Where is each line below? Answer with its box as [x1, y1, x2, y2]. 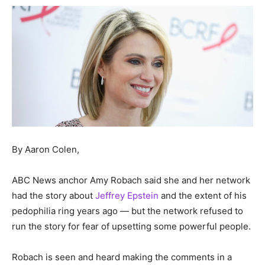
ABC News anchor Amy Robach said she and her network [12, 174, 250, 186]
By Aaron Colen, [12, 143, 79, 155]
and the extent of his [159, 189, 247, 201]
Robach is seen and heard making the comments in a [12, 251, 232, 263]
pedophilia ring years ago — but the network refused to [12, 205, 243, 216]
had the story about [12, 189, 95, 201]
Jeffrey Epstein [95, 189, 159, 201]
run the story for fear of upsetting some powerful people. [12, 220, 251, 232]
